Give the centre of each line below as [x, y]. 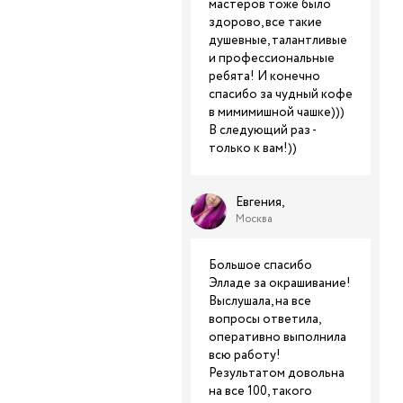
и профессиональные [272, 58]
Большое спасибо [260, 265]
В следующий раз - [263, 130]
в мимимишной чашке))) [277, 112]
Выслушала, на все [260, 301]
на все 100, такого [260, 391]
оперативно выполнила [278, 337]
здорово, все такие [265, 22]
